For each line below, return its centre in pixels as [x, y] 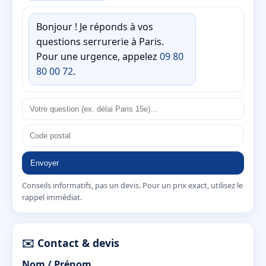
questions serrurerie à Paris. [100, 41]
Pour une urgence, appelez [98, 56]
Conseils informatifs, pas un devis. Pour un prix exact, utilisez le [132, 185]
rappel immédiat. [52, 197]
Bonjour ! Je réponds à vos [95, 26]
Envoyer [45, 163]
